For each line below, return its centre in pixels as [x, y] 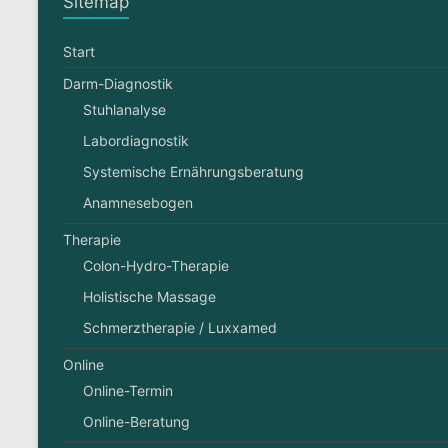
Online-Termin [128, 390]
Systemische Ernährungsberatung [193, 171]
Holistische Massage [149, 296]
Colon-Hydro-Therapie [156, 265]
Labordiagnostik [136, 140]
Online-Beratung [136, 421]
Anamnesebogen [138, 202]
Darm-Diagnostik [118, 83]
